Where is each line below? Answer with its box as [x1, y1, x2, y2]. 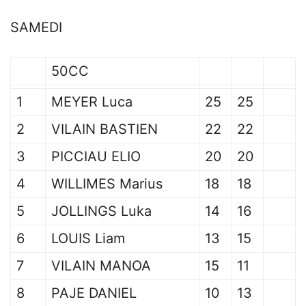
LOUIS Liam [51, 230, 125, 247]
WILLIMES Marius [51, 176, 163, 193]
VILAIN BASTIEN [51, 121, 158, 138]
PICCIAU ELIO [51, 148, 141, 165]
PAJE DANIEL [51, 285, 137, 302]
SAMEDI [10, 19, 62, 36]
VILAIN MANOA [51, 258, 151, 275]
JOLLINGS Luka [51, 203, 152, 220]
